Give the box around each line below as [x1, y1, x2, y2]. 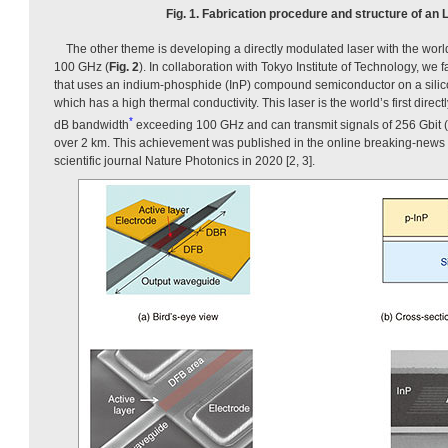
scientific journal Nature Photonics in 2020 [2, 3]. [54, 153, 315, 168]
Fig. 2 [109, 59, 139, 74]
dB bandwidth [54, 117, 129, 132]
